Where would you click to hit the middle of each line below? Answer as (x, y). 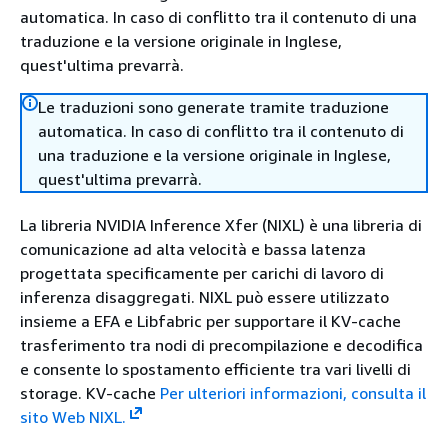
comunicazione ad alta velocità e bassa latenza (193, 249)
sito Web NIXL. (73, 417)
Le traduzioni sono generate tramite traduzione (213, 107)
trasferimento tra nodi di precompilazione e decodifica (221, 345)
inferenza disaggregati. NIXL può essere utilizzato (204, 297)
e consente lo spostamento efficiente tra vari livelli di (215, 369)
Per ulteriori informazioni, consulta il (293, 393)
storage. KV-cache (90, 393)
